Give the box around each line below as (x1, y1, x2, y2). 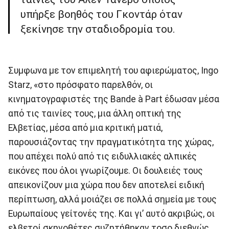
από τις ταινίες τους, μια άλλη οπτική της (8, 108, 181, 119)
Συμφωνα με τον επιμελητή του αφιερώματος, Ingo (8, 65, 218, 76)
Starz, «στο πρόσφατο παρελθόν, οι (8, 79, 153, 90)
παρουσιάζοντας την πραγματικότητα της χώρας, (8, 136, 214, 147)
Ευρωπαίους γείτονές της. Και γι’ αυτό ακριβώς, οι (8, 208, 215, 219)
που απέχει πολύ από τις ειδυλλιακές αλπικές (8, 151, 197, 162)
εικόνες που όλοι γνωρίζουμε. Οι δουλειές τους (8, 165, 203, 176)
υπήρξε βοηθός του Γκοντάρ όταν (20, 8, 182, 21)
